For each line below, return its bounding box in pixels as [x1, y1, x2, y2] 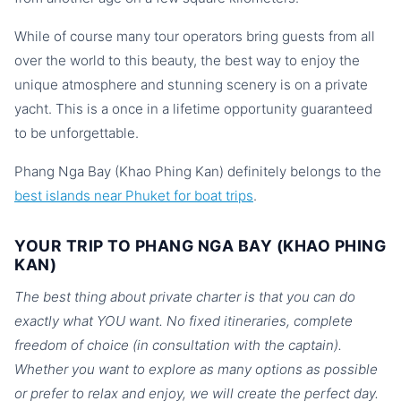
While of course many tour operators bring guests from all [14, 28, 375, 45]
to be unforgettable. [14, 124, 139, 141]
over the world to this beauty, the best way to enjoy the [14, 52, 360, 69]
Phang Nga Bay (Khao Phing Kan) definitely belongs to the [14, 163, 381, 180]
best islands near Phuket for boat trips [14, 187, 253, 204]
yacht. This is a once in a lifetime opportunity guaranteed [14, 100, 372, 117]
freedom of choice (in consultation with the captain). [14, 337, 342, 354]
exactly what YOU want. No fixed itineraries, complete [14, 312, 353, 329]
